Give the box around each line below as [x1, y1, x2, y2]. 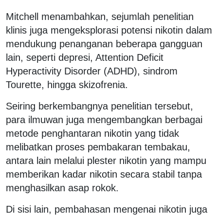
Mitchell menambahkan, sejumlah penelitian [6, 11, 194, 22]
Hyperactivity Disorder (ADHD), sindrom [6, 65, 178, 76]
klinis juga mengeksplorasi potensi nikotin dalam [6, 24, 212, 36]
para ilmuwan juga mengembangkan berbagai [6, 114, 202, 125]
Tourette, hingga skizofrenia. [6, 79, 128, 90]
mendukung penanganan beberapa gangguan [6, 38, 202, 49]
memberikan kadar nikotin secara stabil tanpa [6, 168, 202, 180]
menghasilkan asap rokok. [6, 182, 119, 193]
